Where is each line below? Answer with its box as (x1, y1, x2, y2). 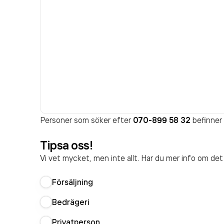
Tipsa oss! (40, 137, 93, 152)
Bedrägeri (52, 197, 89, 207)
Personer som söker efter (40, 115, 133, 125)
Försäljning (52, 177, 93, 187)
